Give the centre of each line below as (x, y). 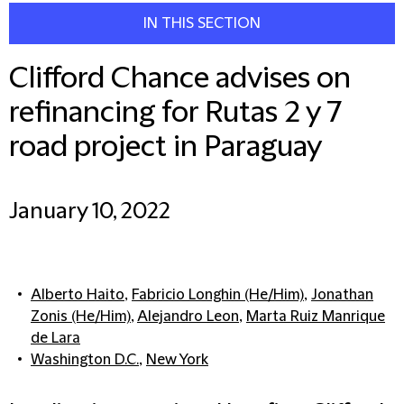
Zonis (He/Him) (81, 317)
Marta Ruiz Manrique (316, 317)
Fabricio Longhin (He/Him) (218, 295)
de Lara (55, 338)
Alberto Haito (78, 295)
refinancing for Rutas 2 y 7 (175, 113)
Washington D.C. (85, 360)
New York (177, 360)
